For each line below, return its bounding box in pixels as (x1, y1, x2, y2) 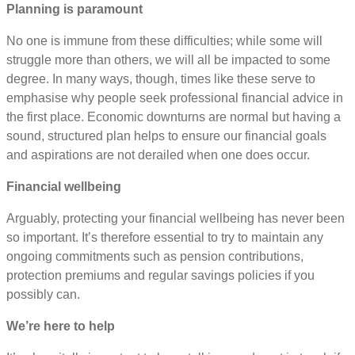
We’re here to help (6, 319, 115, 334)
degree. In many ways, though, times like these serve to (6, 72, 315, 86)
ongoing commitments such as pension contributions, (6, 250, 303, 264)
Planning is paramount (6, 2, 143, 17)
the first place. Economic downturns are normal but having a (6, 110, 341, 124)
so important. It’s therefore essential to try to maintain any (6, 231, 323, 245)
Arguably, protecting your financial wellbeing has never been (6, 212, 345, 226)
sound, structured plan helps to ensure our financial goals (6, 129, 326, 143)
